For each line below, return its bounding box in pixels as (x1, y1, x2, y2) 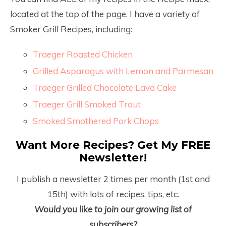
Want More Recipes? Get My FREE (16, 138, 210, 151)
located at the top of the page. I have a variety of (10, 9, 200, 19)
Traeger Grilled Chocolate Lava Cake (33, 82, 177, 93)
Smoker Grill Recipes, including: (10, 24, 132, 34)
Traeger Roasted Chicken (33, 49, 133, 60)
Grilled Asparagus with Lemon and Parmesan (33, 66, 213, 76)
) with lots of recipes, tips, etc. (65, 189, 179, 199)
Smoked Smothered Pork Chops (33, 116, 159, 126)
